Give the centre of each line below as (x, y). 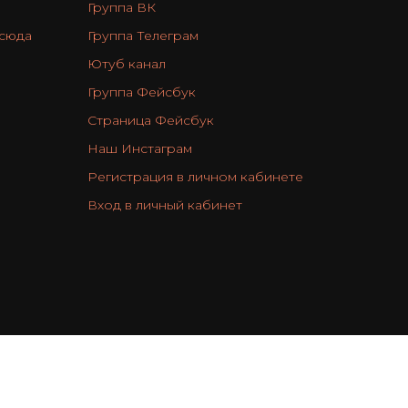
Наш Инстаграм (140, 148)
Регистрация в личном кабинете (195, 177)
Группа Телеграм (143, 36)
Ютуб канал (127, 64)
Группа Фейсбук (142, 92)
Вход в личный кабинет (165, 205)
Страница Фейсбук (151, 120)
